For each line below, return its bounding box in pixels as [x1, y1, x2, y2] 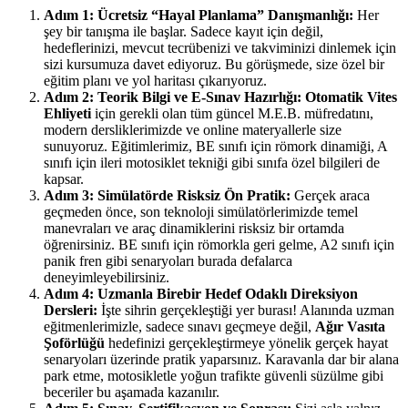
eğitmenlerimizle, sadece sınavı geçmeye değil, [44, 319, 315, 335]
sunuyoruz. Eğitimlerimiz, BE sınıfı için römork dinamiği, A [44, 138, 387, 155]
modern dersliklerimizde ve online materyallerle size [44, 122, 342, 138]
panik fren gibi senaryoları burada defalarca [44, 253, 292, 270]
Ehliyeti [44, 106, 91, 122]
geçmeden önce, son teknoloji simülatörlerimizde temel [44, 204, 358, 220]
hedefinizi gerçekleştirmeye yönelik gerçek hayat [105, 335, 388, 352]
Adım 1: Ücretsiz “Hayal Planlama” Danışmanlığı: [44, 7, 353, 24]
